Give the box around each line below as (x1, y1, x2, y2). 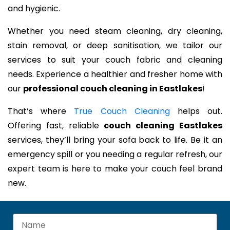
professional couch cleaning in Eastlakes (23, 83, 202, 95)
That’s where (8, 105, 74, 118)
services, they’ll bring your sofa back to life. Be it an (8, 134, 222, 146)
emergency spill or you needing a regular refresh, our (8, 148, 222, 161)
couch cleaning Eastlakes (104, 120, 223, 132)
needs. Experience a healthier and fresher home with (8, 68, 222, 81)
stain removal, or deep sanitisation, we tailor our (8, 40, 222, 52)
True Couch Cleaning (74, 105, 170, 118)
